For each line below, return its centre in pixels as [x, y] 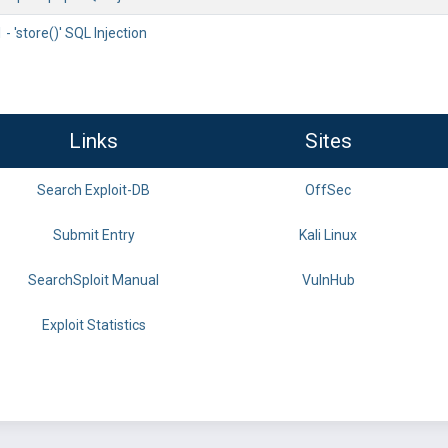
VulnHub [328, 280]
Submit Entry [93, 235]
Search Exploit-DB [93, 190]
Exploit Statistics [93, 325]
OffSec [328, 190]
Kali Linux [328, 235]
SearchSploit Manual [93, 280]
